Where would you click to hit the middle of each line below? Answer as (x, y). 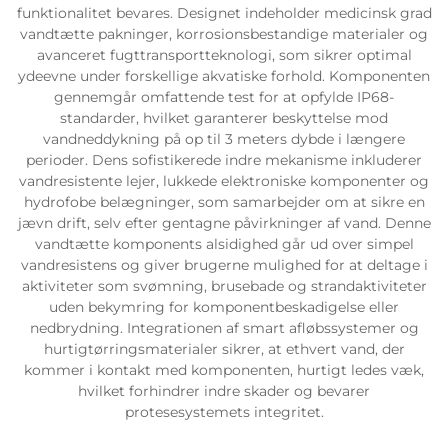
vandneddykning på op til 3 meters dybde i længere (224, 139)
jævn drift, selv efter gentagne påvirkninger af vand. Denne (224, 223)
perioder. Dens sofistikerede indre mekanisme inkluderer (224, 160)
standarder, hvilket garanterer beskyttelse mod (224, 118)
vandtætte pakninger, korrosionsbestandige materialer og (224, 34)
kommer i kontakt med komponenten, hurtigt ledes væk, (224, 370)
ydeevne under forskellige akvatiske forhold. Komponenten (224, 76)
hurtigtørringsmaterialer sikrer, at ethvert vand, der (224, 349)
